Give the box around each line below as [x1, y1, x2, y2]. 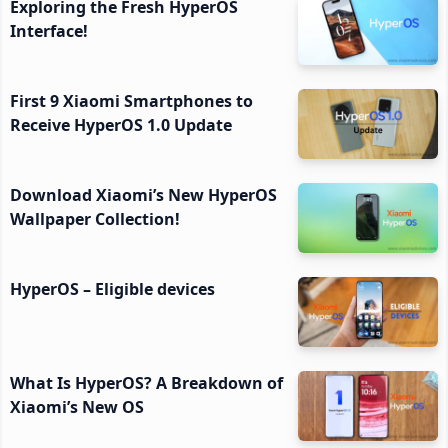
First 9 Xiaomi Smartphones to [10, 90, 253, 112]
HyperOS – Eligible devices [10, 278, 215, 300]
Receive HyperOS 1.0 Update [10, 114, 232, 136]
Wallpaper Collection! [10, 208, 180, 230]
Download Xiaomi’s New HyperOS [10, 184, 277, 206]
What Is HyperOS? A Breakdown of [10, 372, 283, 394]
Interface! [10, 20, 88, 42]
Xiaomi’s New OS [10, 396, 144, 418]
